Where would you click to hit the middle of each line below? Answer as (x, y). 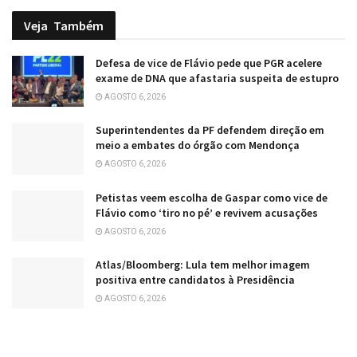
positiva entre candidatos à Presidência (195, 280)
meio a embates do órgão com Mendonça (198, 145)
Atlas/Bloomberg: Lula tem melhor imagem (203, 265)
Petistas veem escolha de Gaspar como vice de (212, 197)
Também (78, 26)
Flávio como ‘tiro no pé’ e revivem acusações (207, 212)
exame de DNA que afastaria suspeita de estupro (217, 78)
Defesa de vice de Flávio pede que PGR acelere (209, 63)
